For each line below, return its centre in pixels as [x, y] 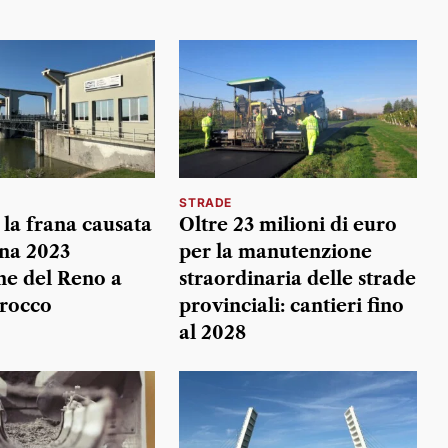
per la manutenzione [276, 251]
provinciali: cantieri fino [292, 305]
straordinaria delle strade [298, 278]
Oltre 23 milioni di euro [288, 224]
